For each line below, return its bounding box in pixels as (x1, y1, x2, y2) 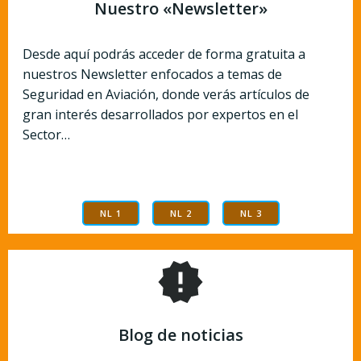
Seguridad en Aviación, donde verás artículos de (23, 85, 309, 103)
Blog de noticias (118, 323, 243, 346)
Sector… (23, 125, 70, 143)
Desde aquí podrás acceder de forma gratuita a (23, 44, 305, 63)
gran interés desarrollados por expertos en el (23, 105, 298, 123)
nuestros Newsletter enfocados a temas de (23, 64, 282, 83)
